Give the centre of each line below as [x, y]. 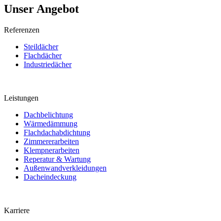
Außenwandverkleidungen [65, 168]
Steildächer [41, 47]
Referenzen [22, 30]
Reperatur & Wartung [57, 159]
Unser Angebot [41, 9]
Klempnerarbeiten [52, 150]
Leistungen [21, 98]
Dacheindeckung [50, 177]
